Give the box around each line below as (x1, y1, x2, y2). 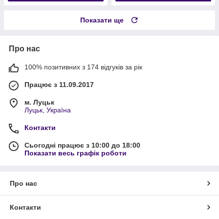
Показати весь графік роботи (24, 149, 127, 157)
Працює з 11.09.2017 (24, 80, 94, 88)
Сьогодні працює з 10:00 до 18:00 (24, 141, 140, 149)
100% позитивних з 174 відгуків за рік (24, 63, 142, 71)
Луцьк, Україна (24, 106, 71, 114)
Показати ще (80, 16, 124, 24)
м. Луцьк (24, 98, 54, 106)
